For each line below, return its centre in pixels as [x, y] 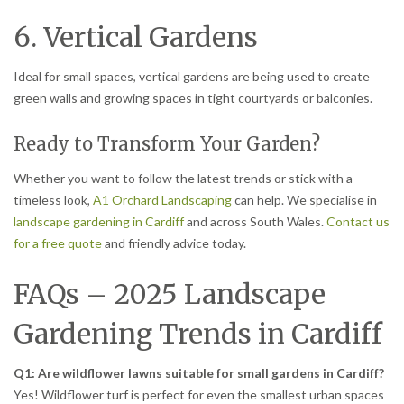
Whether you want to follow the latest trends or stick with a [183, 179]
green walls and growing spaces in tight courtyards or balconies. [193, 98]
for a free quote [58, 243]
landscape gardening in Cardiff [99, 222]
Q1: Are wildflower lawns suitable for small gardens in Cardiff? [199, 372]
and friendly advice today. [174, 243]
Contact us [358, 222]
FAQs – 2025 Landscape [170, 294]
